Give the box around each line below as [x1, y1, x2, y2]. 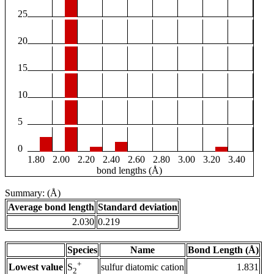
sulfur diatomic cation [101, 262, 184, 273]
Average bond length [8, 202, 94, 213]
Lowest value [9, 262, 63, 273]
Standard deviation [98, 202, 177, 213]
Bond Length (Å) [188, 245, 259, 256]
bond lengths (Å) [97, 165, 162, 176]
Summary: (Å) [5, 188, 61, 199]
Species [67, 245, 97, 256]
